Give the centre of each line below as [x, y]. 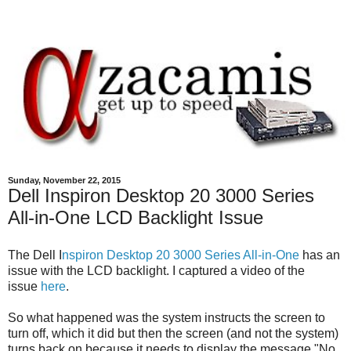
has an [320, 255]
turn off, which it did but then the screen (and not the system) [173, 333]
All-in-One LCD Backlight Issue [136, 217]
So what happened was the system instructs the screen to [166, 317]
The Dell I [35, 255]
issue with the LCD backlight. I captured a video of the [156, 270]
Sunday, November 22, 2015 [64, 180]
